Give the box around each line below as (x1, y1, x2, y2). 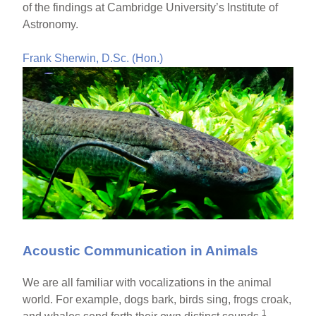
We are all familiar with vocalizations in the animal (23, 276, 272, 288)
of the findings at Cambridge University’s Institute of (23, 1, 279, 14)
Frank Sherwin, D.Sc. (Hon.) (23, 52, 164, 65)
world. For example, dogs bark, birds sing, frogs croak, (23, 293, 292, 305)
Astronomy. (23, 18, 79, 31)
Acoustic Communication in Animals (23, 243, 259, 258)
